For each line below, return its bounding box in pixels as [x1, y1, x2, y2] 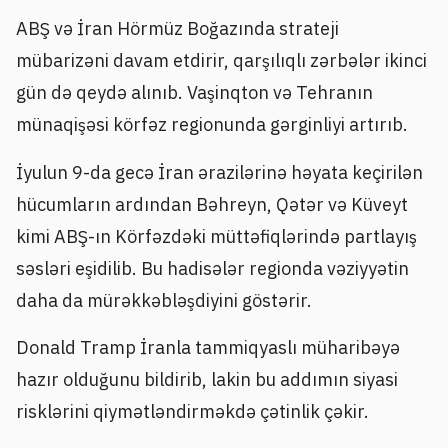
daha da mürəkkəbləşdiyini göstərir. [16, 288, 312, 312]
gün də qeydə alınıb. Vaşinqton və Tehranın [16, 81, 373, 105]
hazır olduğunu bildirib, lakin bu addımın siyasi [16, 367, 398, 391]
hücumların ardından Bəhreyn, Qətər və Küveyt [16, 192, 408, 216]
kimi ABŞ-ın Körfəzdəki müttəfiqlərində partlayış [16, 224, 417, 248]
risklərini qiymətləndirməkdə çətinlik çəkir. [16, 399, 369, 423]
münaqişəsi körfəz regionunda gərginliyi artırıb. [16, 113, 408, 137]
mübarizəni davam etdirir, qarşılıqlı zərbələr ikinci [16, 49, 427, 73]
